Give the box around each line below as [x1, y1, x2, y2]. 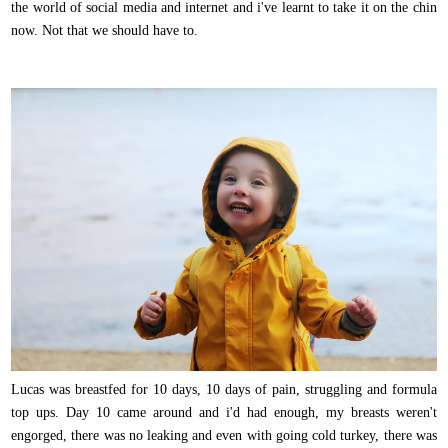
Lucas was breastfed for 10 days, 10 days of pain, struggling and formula [11, 382, 437, 398]
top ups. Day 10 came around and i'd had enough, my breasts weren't [11, 405, 437, 421]
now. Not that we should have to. [11, 22, 203, 38]
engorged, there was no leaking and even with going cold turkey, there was [11, 428, 437, 444]
